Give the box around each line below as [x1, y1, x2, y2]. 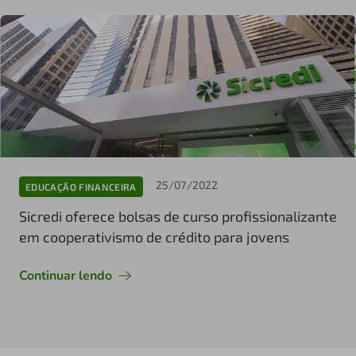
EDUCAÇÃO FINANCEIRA [25, 180, 137, 192]
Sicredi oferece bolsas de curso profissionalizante [19, 207, 337, 226]
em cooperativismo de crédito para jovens [19, 228, 289, 246]
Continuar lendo [19, 267, 112, 285]
